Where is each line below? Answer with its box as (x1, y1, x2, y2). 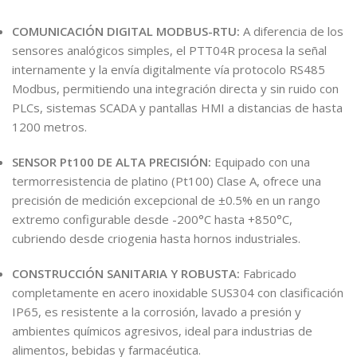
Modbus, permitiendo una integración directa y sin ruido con (12, 80, 339, 96)
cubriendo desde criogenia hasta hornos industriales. (12, 229, 300, 246)
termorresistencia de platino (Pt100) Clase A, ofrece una (12, 172, 321, 189)
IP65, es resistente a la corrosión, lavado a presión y (12, 303, 301, 320)
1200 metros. (12, 118, 87, 135)
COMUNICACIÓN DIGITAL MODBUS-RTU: (12, 22, 240, 39)
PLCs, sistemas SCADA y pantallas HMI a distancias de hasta (12, 99, 343, 116)
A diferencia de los (240, 22, 343, 39)
